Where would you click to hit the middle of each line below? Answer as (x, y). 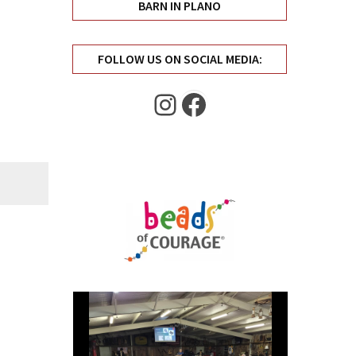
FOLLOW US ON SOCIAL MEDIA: (180, 59)
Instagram (211, 103)
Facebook (237, 103)
